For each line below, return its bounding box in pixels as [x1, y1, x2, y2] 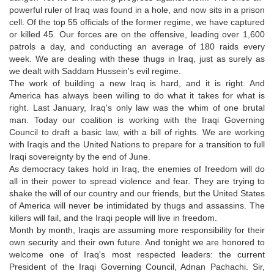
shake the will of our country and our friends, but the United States [9, 188, 265, 198]
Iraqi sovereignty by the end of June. [9, 151, 150, 161]
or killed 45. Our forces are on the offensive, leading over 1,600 [9, 29, 265, 39]
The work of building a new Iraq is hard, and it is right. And [9, 78, 265, 88]
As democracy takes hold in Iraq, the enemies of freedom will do [9, 163, 265, 174]
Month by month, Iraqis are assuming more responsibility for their [9, 224, 265, 235]
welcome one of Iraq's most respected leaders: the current [9, 249, 265, 259]
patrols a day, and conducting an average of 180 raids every [9, 41, 265, 51]
